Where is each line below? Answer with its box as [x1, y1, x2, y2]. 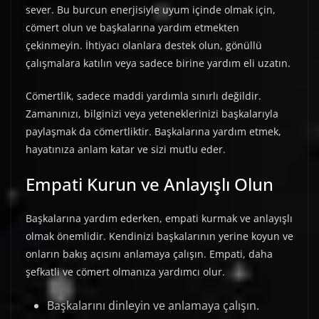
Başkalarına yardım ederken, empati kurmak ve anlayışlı [26, 211, 293, 226]
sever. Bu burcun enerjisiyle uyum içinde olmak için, [26, 3, 276, 17]
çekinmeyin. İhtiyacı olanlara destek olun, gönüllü [26, 38, 262, 53]
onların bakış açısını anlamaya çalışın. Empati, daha [26, 247, 273, 261]
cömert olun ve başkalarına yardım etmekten [26, 21, 239, 35]
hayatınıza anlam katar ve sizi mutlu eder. [26, 142, 226, 157]
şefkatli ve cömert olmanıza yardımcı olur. [26, 265, 225, 279]
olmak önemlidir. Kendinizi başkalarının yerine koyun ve [26, 229, 293, 244]
